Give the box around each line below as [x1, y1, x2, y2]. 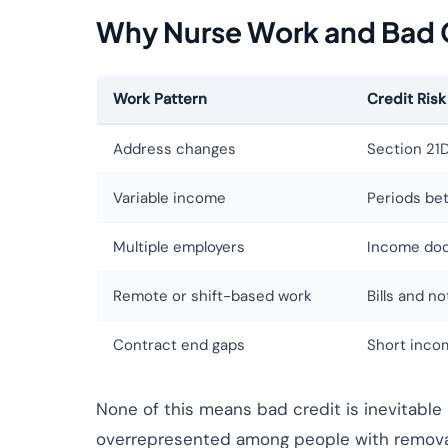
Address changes [113, 139, 236, 159]
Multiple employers [113, 237, 245, 257]
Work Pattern [113, 89, 207, 109]
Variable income [113, 188, 226, 208]
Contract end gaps [113, 335, 245, 355]
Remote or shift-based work [113, 286, 312, 306]
